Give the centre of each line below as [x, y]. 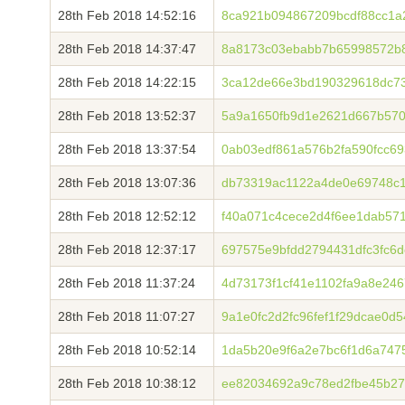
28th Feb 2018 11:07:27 [127, 316]
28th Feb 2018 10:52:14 [127, 350]
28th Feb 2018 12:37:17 [127, 250]
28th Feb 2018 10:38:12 [127, 383]
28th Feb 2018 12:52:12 [127, 216]
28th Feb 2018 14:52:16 [127, 15]
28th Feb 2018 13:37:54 [127, 149]
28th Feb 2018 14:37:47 [127, 49]
